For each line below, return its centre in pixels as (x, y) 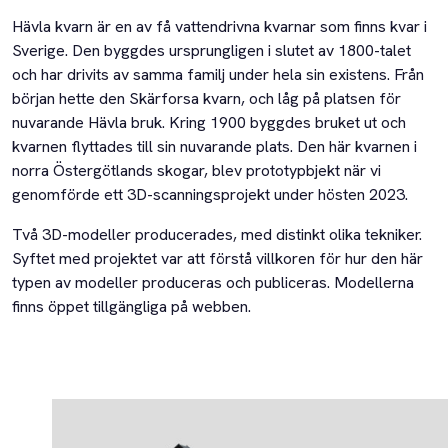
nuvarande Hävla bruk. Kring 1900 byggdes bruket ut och (209, 123)
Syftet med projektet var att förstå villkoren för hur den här (217, 259)
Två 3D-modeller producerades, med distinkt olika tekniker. (217, 235)
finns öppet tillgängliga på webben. (131, 307)
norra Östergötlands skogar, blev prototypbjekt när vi (196, 171)
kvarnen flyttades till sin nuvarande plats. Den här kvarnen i (214, 147)
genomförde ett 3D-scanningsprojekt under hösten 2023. (210, 195)
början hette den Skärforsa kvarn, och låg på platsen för (206, 99)
